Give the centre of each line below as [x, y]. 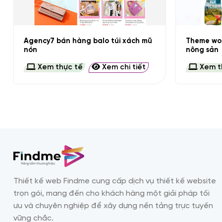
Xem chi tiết [123, 68]
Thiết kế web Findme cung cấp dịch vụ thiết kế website [115, 181]
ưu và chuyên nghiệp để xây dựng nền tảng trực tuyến [113, 206]
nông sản [202, 50]
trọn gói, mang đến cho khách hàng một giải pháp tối [111, 194]
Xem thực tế [59, 68]
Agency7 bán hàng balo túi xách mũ [88, 41]
